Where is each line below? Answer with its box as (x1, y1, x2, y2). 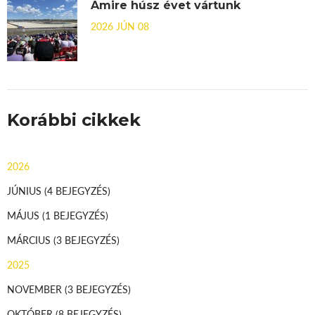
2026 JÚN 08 (91, 18, 149, 33)
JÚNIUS (7, 183, 44, 198)
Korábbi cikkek (7, 109, 141, 130)
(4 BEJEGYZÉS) (44, 183, 110, 198)
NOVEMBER (7, 281, 65, 296)
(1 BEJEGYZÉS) (42, 207, 108, 222)
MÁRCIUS (7, 232, 53, 247)
